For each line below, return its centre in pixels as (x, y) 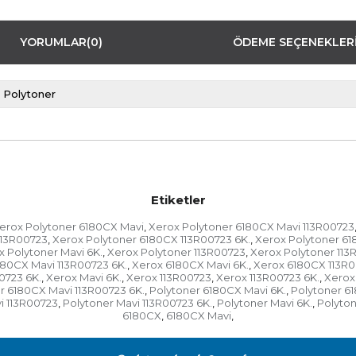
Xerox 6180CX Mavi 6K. (190, 265)
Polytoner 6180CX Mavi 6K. (217, 290)
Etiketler (178, 200)
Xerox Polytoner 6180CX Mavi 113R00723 (252, 227)
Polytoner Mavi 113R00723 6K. (137, 303)
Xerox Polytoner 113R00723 (176, 252)
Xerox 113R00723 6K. (267, 278)
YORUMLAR (53, 43)
